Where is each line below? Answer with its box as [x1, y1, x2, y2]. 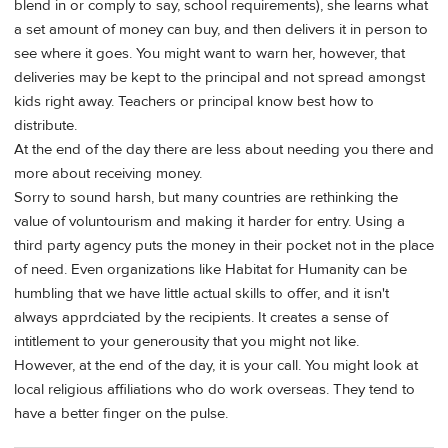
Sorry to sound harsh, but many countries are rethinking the [14, 187, 398, 207]
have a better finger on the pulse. [14, 403, 228, 423]
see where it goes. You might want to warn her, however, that [14, 43, 405, 63]
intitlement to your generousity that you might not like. [14, 331, 359, 351]
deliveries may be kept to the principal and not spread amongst [14, 67, 425, 87]
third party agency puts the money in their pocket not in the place [14, 235, 434, 255]
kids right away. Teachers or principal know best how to [14, 91, 374, 111]
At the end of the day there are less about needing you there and [14, 139, 434, 159]
